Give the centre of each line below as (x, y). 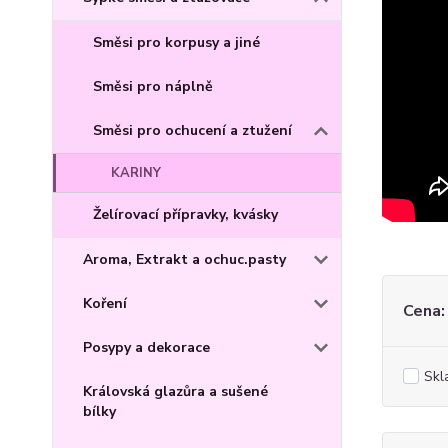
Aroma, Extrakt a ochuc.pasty (184, 259)
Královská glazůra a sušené (175, 391)
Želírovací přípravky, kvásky (185, 214)
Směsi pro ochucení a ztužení (192, 130)
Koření (105, 303)
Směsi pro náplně (153, 86)
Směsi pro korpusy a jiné (176, 42)
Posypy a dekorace (146, 347)
